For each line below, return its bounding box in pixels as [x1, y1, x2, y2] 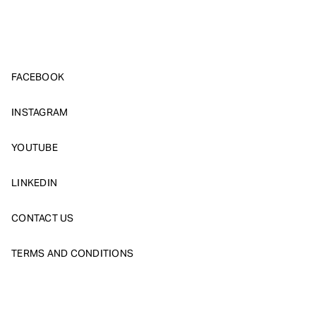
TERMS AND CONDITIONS [11, 247, 133, 260]
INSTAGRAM [11, 106, 68, 119]
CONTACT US [11, 212, 74, 225]
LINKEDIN [11, 176, 57, 190]
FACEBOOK [11, 71, 64, 84]
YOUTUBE [11, 141, 58, 154]
